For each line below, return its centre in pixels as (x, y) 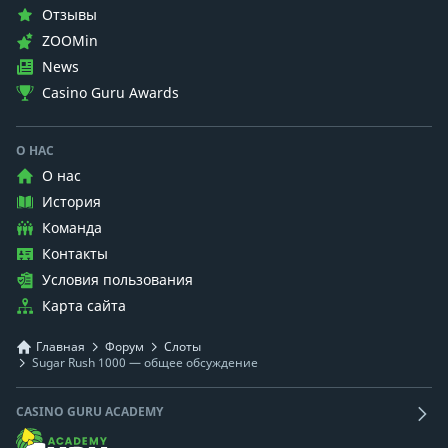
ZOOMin (70, 40)
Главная (60, 346)
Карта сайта (84, 305)
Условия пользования (117, 279)
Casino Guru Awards (110, 92)
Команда (72, 227)
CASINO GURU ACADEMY (89, 411)
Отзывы (69, 14)
